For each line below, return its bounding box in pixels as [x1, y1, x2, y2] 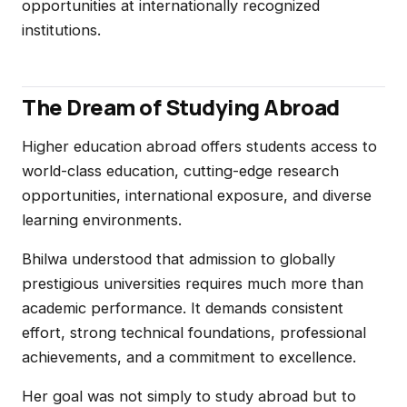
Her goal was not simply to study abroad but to [22, 387, 356, 405]
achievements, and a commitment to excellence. [22, 348, 356, 366]
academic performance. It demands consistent [22, 299, 343, 317]
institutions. [22, 21, 101, 39]
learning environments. [22, 211, 182, 229]
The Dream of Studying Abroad [22, 92, 340, 122]
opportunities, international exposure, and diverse [22, 186, 372, 204]
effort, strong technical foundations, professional [22, 323, 366, 342]
